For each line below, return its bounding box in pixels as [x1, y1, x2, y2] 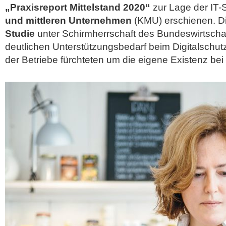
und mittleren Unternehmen [5, 15, 132, 26]
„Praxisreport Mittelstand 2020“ [5, 2, 150, 13]
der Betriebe [5, 54, 61, 65]
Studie [5, 28, 35, 39]
